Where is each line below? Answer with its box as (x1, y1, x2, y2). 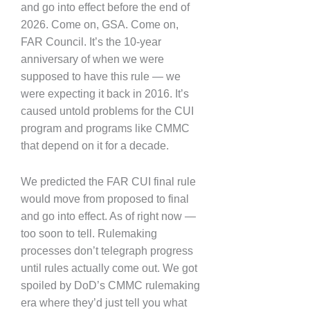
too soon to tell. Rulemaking (21, 228, 157, 239)
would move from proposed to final (21, 193, 189, 205)
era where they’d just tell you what (21, 297, 187, 309)
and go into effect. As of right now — (21, 210, 196, 222)
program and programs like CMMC (21, 122, 190, 134)
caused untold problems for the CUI (21, 104, 194, 117)
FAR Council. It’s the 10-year (21, 35, 161, 48)
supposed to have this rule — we (21, 70, 181, 82)
